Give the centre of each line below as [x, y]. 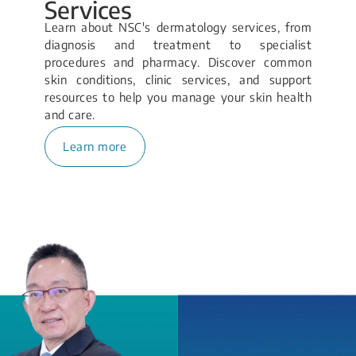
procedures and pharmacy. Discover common [178, 62]
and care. [70, 115]
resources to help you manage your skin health [178, 97]
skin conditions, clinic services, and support [178, 80]
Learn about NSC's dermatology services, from [178, 27]
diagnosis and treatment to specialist [178, 45]
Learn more [95, 147]
